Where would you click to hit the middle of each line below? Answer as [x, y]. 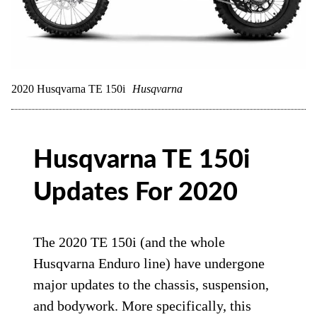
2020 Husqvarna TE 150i [68, 89]
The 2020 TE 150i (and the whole [129, 242]
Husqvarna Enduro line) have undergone [149, 263]
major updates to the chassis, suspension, [151, 284]
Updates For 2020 [136, 192]
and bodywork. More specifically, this [143, 306]
